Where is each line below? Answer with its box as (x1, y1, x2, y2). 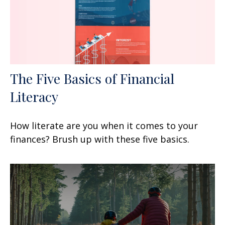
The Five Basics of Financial (10, 69, 174, 87)
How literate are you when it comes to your (10, 119, 198, 132)
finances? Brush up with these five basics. (10, 133, 189, 145)
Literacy (10, 87, 58, 105)
